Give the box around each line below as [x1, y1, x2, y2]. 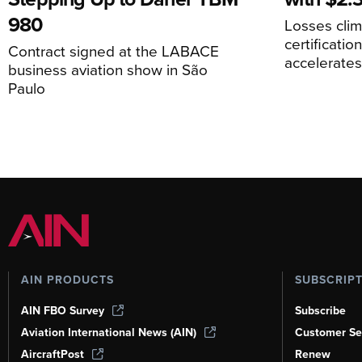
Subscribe [294, 302, 346, 318]
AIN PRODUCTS [21, 271, 114, 288]
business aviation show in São [8, 57, 208, 80]
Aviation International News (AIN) [21, 324, 196, 340]
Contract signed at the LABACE [8, 39, 219, 61]
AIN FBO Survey [21, 302, 104, 318]
